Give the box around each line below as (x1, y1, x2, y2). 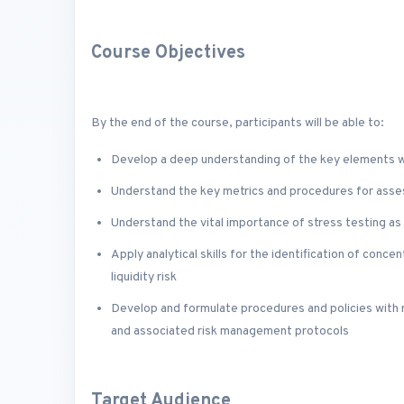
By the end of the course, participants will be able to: (91, 115, 384, 131)
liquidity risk (111, 269, 177, 285)
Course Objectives (91, 41, 245, 66)
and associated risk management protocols (111, 323, 349, 339)
